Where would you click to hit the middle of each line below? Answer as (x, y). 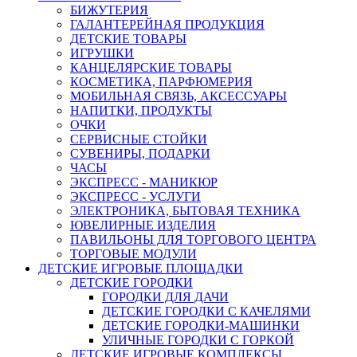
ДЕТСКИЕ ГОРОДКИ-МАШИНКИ (201, 325)
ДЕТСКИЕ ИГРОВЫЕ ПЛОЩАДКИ (141, 268)
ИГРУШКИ (102, 53)
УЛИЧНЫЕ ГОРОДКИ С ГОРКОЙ (198, 339)
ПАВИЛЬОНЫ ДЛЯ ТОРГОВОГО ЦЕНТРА (193, 239)
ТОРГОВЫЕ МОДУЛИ (133, 253)
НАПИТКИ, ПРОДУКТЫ (141, 110)
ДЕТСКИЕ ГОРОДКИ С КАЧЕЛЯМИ (206, 311)
